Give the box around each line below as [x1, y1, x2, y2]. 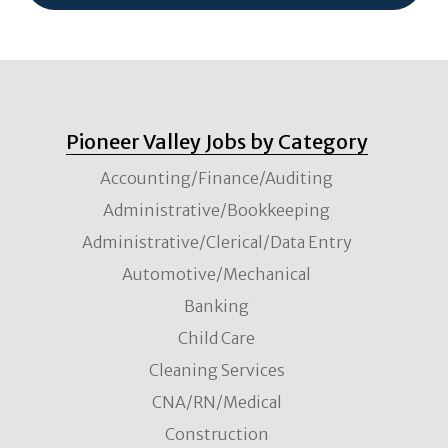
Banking [184, 296, 249, 316]
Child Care [178, 328, 255, 348]
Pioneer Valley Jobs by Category [65, 129, 368, 154]
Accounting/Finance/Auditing [100, 168, 333, 188]
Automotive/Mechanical [122, 264, 311, 284]
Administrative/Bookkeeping [103, 200, 330, 220]
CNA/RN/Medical [151, 392, 282, 412]
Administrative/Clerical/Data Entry [81, 232, 352, 252]
